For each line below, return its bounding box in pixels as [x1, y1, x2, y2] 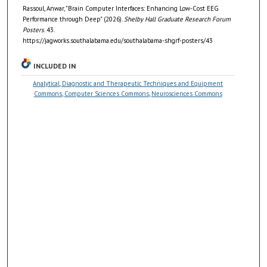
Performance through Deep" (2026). [23, 14, 124, 23]
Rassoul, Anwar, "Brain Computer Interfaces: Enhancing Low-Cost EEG [23, 4, 219, 13]
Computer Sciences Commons [64, 89, 149, 98]
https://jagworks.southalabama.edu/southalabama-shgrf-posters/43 [23, 36, 213, 45]
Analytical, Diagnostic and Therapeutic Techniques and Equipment [33, 79, 223, 88]
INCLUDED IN [33, 61, 76, 70]
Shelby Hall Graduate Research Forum [124, 14, 231, 23]
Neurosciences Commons [151, 89, 222, 98]
